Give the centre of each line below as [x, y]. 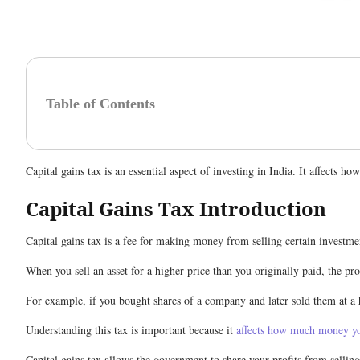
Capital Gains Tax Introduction [176, 209]
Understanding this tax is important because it [131, 330]
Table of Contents [100, 103]
